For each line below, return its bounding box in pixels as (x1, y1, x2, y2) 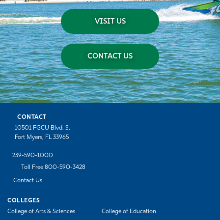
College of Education (102, 209, 157, 215)
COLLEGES (7, 198, 40, 204)
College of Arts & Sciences (7, 209, 75, 215)
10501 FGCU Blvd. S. (15, 125, 70, 132)
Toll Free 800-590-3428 (21, 165, 85, 171)
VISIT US (94, 18, 126, 26)
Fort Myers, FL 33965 (15, 135, 69, 141)
